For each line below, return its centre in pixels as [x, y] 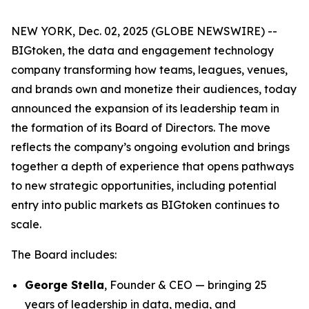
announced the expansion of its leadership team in [145, 108]
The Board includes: [64, 255]
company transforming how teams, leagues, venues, [149, 70]
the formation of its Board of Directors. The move [141, 128]
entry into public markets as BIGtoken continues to [145, 205]
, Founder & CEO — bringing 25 [186, 285]
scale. [26, 224]
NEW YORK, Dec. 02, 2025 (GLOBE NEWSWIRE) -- [144, 31]
